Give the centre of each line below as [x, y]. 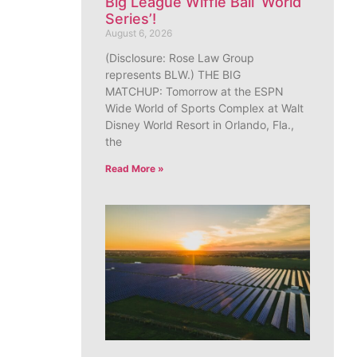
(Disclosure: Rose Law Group [180, 58]
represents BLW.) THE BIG [173, 75]
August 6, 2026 [139, 33]
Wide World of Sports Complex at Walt [204, 108]
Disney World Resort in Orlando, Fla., [200, 125]
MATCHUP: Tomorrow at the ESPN [194, 92]
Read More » [135, 169]
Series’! [131, 19]
